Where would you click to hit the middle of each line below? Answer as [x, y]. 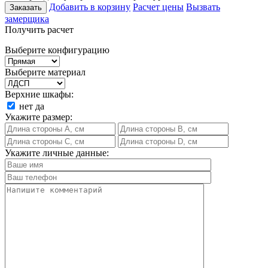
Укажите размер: [39, 117]
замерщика [27, 19]
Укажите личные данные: [57, 153]
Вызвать [203, 7]
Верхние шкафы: [39, 94]
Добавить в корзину [90, 7]
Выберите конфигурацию [57, 50]
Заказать [26, 7]
